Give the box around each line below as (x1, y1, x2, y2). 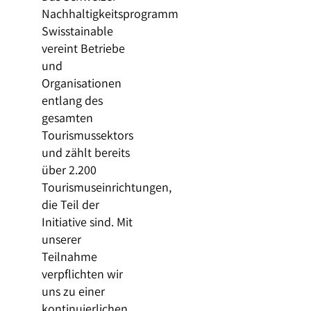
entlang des (41, 92, 103, 108)
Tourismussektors (41, 126, 133, 143)
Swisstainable (41, 22, 113, 39)
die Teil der (41, 196, 99, 212)
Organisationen (41, 74, 121, 91)
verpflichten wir (41, 265, 123, 282)
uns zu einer (41, 283, 105, 299)
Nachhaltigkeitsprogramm (41, 5, 178, 22)
